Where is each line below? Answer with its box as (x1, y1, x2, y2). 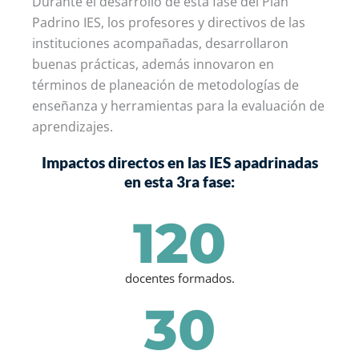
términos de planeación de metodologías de (32, 75, 299, 94)
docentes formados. (124, 269, 235, 286)
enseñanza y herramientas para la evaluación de (32, 96, 325, 115)
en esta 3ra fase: (124, 171, 235, 191)
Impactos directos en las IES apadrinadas (41, 152, 318, 171)
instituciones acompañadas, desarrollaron (32, 34, 288, 52)
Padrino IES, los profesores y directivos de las (32, 13, 305, 31)
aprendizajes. (32, 117, 113, 135)
